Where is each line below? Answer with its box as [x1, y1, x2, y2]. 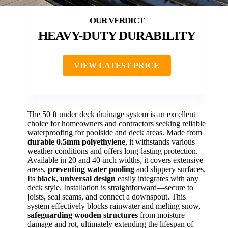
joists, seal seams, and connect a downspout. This [27, 192, 186, 201]
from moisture [138, 210, 185, 219]
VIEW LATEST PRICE [74, 61, 159, 70]
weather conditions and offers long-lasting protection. [27, 146, 198, 155]
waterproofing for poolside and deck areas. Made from [27, 128, 202, 137]
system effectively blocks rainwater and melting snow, [27, 201, 201, 210]
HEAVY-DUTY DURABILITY [38, 28, 195, 42]
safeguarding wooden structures [27, 210, 138, 219]
